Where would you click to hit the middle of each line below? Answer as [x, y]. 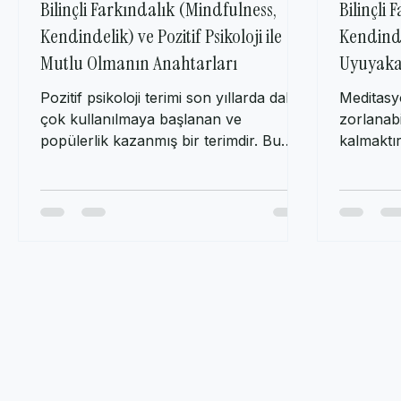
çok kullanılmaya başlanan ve [141, 137]
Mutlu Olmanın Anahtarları [139, 81]
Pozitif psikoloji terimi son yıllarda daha [171, 116]
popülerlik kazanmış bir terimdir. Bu [161, 159]
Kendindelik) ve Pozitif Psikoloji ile [161, 55]
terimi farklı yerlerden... [119, 180]
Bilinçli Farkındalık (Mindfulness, [158, 28]
